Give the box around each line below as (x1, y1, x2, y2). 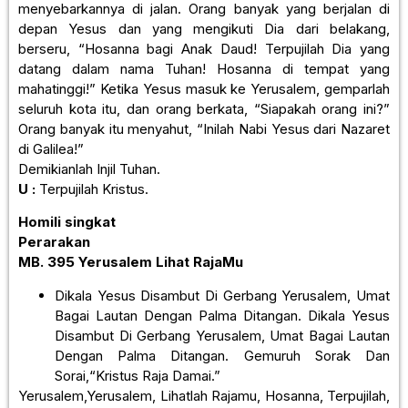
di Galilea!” (18, 139, 84, 158)
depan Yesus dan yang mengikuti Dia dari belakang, (18, 19, 390, 37)
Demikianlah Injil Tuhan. (18, 159, 160, 178)
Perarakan (18, 233, 90, 251)
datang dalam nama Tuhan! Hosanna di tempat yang (18, 59, 390, 77)
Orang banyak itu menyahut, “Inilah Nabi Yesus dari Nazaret (18, 119, 390, 138)
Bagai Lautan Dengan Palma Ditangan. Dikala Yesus (55, 306, 390, 324)
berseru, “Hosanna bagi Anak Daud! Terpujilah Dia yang (18, 39, 390, 57)
